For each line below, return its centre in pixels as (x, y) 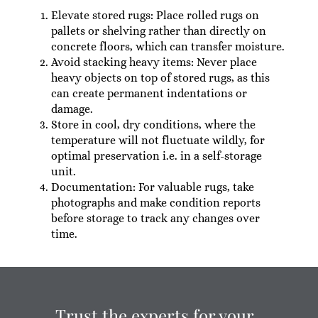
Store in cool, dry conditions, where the (153, 125)
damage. (72, 109)
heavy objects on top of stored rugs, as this (160, 78)
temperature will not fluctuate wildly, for (158, 140)
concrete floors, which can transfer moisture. (168, 46)
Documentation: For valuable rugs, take (152, 187)
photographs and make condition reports (155, 203)
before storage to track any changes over (155, 218)
